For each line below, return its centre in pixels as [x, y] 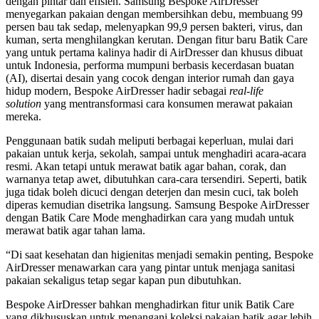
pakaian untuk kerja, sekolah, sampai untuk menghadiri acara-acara [156, 153]
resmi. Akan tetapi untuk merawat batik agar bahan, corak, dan [146, 166]
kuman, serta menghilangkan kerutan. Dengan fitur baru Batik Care [157, 39]
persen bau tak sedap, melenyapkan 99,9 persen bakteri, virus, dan [154, 26]
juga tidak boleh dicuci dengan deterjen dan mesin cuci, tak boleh [152, 192]
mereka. [23, 116]
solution [23, 103]
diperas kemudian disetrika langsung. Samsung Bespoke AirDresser [157, 204]
